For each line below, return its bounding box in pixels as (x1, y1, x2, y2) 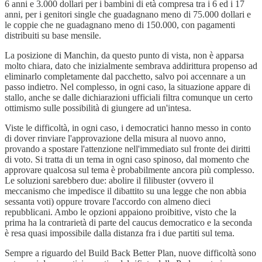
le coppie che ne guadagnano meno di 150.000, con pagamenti (5, 20, 235, 30)
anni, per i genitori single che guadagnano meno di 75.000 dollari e (5, 9, 251, 20)
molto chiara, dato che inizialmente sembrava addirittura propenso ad (5, 61, 257, 71)
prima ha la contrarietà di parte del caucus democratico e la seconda (5, 218, 252, 228)
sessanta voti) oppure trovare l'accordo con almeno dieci (5, 196, 211, 207)
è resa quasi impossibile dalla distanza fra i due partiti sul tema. (5, 228, 235, 239)
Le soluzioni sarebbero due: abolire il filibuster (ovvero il (5, 175, 213, 186)
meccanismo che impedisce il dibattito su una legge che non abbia (5, 186, 246, 196)
